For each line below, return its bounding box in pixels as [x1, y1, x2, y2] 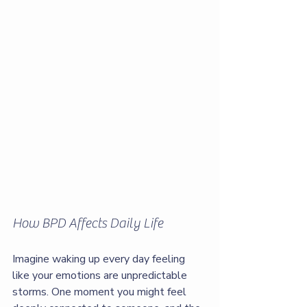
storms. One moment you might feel [12, 284, 189, 299]
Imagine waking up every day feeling [12, 251, 188, 267]
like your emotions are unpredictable [12, 268, 190, 283]
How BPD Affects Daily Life [12, 215, 163, 231]
